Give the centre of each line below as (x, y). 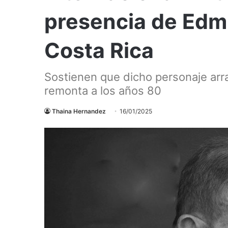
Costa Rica (99, 50)
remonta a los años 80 (103, 90)
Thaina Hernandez (79, 111)
